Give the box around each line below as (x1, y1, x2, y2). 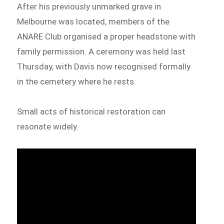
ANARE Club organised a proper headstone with (17, 31, 196, 41)
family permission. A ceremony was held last (17, 46, 186, 56)
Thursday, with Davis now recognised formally (17, 61, 191, 71)
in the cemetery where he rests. (17, 76, 136, 86)
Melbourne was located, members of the (17, 16, 170, 26)
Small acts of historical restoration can (17, 106, 166, 116)
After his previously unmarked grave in (17, 1, 161, 11)
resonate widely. (17, 121, 79, 131)
